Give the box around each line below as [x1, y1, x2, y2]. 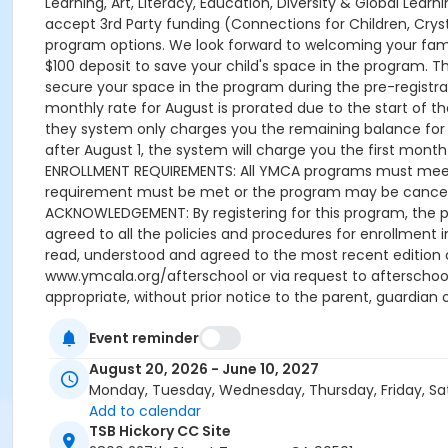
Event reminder [89, 327, 199, 348]
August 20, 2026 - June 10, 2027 [89, 359, 319, 380]
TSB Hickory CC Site [89, 421, 231, 442]
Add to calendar [89, 401, 201, 422]
